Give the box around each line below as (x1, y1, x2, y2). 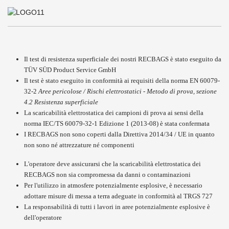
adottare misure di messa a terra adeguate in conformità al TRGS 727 (24, 192, 213, 200)
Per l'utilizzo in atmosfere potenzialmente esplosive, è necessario (24, 181, 202, 189)
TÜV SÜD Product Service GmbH (24, 66, 116, 74)
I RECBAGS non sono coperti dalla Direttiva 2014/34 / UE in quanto (24, 130, 215, 138)
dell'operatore (24, 214, 62, 221)
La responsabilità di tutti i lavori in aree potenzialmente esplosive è (24, 203, 210, 211)
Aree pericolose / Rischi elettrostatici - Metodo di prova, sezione (38, 87, 217, 95)
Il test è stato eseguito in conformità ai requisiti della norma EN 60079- (24, 77, 220, 84)
